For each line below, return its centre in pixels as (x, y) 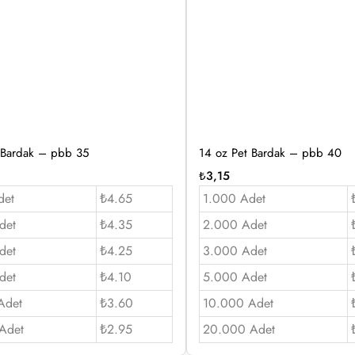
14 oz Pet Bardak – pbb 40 (270, 153)
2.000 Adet (235, 224)
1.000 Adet (234, 198)
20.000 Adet (239, 329)
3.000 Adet (235, 250)
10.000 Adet (238, 303)
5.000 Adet (235, 277)
